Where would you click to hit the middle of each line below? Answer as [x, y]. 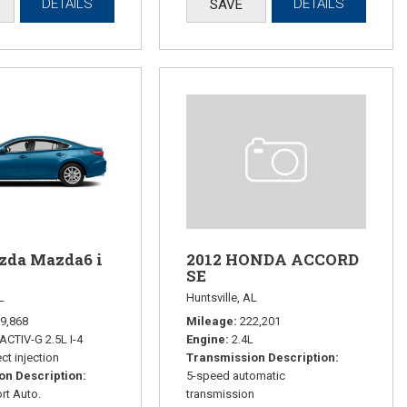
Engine [205, 340]
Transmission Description [260, 358]
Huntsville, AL [221, 298]
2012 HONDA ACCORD [272, 260]
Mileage [209, 322]
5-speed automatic [235, 376]
